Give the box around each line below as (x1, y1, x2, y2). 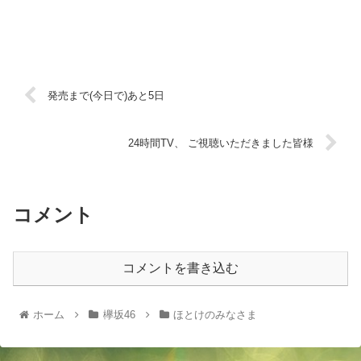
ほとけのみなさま (173, 309, 258, 322)
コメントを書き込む (122, 261, 239, 276)
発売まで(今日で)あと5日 (48, 89, 165, 102)
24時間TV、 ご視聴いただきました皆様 (127, 137, 313, 150)
